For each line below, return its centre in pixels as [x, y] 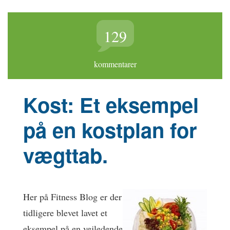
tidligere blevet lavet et [65, 213]
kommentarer [115, 64]
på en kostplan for [110, 130]
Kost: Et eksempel [111, 104]
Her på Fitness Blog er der [72, 197]
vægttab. [65, 155]
